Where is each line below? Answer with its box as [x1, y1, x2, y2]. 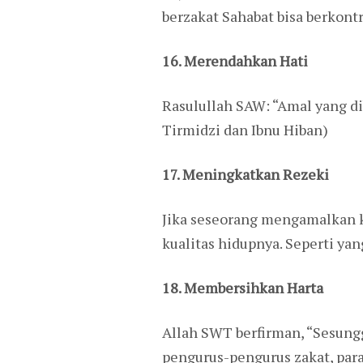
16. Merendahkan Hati [161, 50, 308, 70]
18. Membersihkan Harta [161, 277, 323, 297]
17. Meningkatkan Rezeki [161, 164, 329, 184]
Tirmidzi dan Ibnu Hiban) [161, 119, 328, 139]
